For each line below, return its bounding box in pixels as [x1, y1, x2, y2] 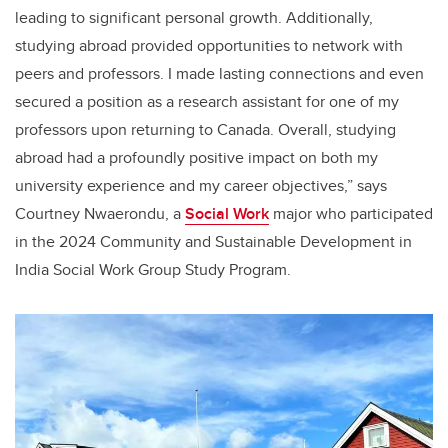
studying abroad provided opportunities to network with [15, 34, 403, 58]
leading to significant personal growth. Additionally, [15, 6, 373, 30]
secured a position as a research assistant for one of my [15, 90, 399, 114]
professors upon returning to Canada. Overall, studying [15, 118, 396, 142]
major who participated [269, 202, 433, 226]
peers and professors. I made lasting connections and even [15, 62, 424, 86]
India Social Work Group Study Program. [15, 258, 291, 282]
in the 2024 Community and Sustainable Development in [15, 230, 412, 254]
